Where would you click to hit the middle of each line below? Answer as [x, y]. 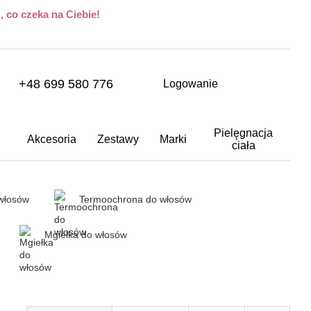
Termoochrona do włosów [135, 199]
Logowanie [190, 84]
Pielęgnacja [244, 133]
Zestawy [118, 139]
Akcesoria [51, 139]
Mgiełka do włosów [86, 235]
